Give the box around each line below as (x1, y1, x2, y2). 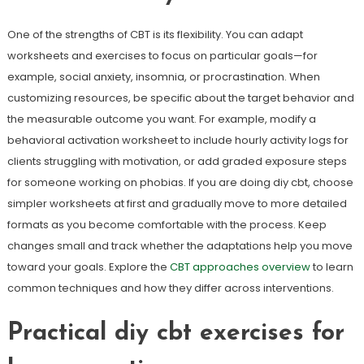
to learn (310, 259, 353, 275)
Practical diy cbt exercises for (6, 321, 344, 346)
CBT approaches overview (169, 259, 310, 275)
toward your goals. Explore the (6, 259, 170, 275)
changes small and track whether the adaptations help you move (6, 238, 353, 253)
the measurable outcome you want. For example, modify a (6, 111, 316, 127)
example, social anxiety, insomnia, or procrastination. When (6, 69, 320, 84)
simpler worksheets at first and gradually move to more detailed (6, 196, 347, 211)
